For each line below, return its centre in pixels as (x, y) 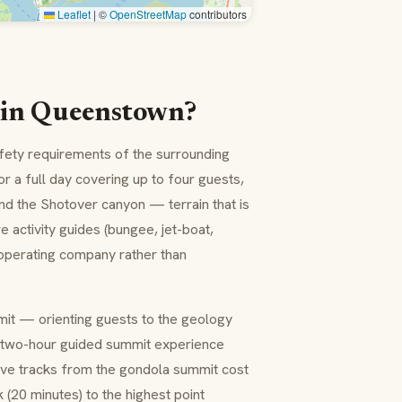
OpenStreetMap (148, 14)
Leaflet (73, 14)
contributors (217, 14)
